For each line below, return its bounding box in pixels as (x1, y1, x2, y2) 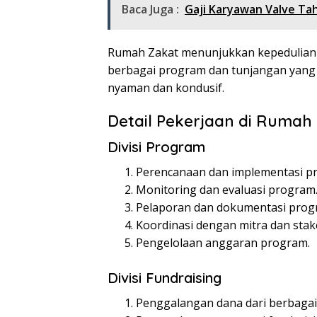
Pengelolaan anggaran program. (136, 235, 310, 251)
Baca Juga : (122, 1, 179, 18)
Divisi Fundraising (108, 269, 221, 287)
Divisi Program (108, 138, 205, 156)
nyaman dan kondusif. (108, 80, 224, 96)
